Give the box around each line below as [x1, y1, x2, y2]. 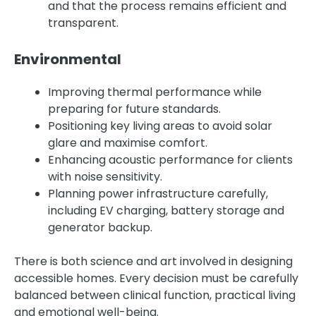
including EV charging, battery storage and [48, 202, 284, 219]
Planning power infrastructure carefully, [48, 185, 268, 202]
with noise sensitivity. [48, 168, 162, 185]
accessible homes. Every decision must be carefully [14, 269, 298, 286]
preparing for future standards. [48, 100, 221, 117]
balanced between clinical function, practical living [14, 286, 296, 303]
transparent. [48, 14, 119, 31]
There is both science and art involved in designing [14, 253, 293, 269]
